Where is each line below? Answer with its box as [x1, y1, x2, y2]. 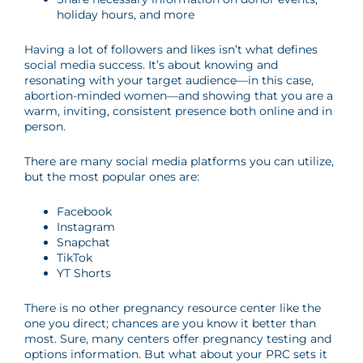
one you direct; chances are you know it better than [24, 316, 316, 331]
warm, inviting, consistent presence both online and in [24, 104, 332, 118]
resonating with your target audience [24, 73, 237, 88]
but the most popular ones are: [24, 169, 199, 184]
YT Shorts [57, 266, 111, 280]
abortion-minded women [24, 88, 167, 103]
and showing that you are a [178, 88, 333, 103]
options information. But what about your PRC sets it [24, 347, 327, 361]
